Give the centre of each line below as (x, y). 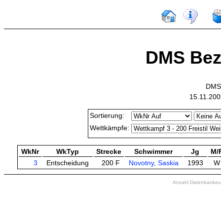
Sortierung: (107, 116)
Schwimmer (153, 152)
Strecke (109, 152)
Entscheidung (67, 163)
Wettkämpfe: (110, 128)
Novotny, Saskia (153, 163)
